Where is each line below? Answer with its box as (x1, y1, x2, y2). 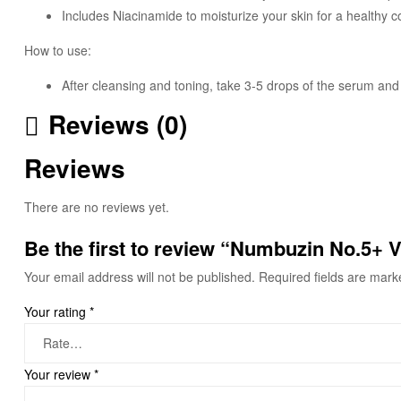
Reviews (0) (48, 105, 187, 142)
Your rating (24, 303, 90, 321)
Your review (24, 365, 94, 384)
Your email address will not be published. (24, 268, 255, 286)
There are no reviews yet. (24, 198, 169, 217)
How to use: (24, 40, 91, 59)
